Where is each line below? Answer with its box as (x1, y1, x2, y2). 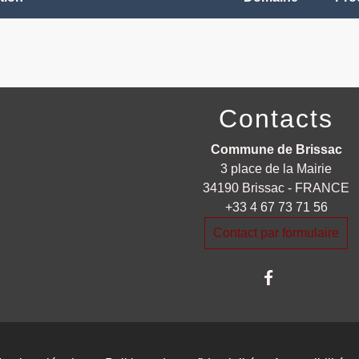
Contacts (219, 104, 334, 133)
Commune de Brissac (210, 143, 342, 156)
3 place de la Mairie (220, 162, 333, 175)
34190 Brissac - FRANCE (203, 181, 350, 195)
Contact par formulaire (213, 226, 340, 240)
